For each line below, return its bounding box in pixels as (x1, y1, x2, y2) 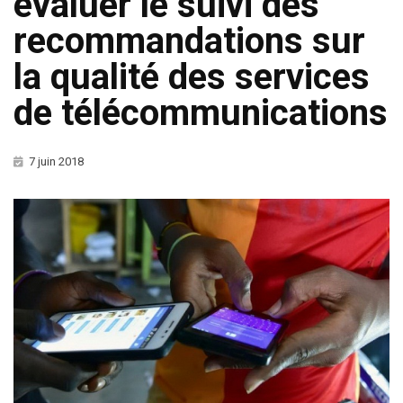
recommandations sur (13, 20, 365, 63)
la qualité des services (13, 56, 370, 99)
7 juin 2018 (29, 155, 84, 169)
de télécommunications (13, 92, 388, 135)
